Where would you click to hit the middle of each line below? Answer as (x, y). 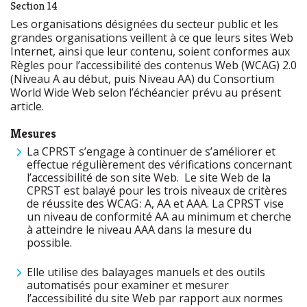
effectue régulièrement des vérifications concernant (159, 164)
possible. (49, 243)
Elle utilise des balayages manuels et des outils (146, 272)
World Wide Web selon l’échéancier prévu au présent (146, 93)
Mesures (33, 133)
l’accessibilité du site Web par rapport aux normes (155, 298)
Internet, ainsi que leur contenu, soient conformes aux (150, 51)
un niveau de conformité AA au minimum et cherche (159, 217)
